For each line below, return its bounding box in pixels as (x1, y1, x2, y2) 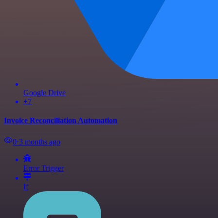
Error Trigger (23, 163, 64, 172)
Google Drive (23, 89, 66, 97)
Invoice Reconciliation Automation (4, 116, 117, 125)
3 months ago (19, 137, 60, 146)
